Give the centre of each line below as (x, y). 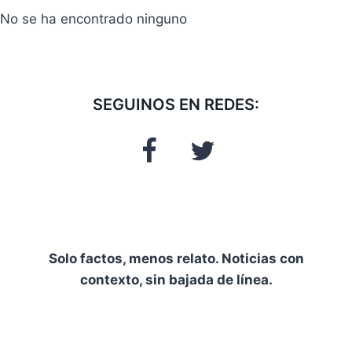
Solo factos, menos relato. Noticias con (176, 258)
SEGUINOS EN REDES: (176, 104)
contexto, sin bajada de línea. (176, 280)
